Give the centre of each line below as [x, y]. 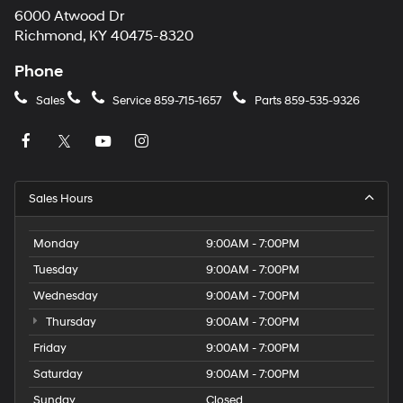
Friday [50, 348]
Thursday [69, 322]
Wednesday [66, 296]
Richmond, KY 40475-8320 [104, 37]
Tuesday [56, 269]
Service [132, 101]
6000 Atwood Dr [69, 17]
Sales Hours [61, 198]
